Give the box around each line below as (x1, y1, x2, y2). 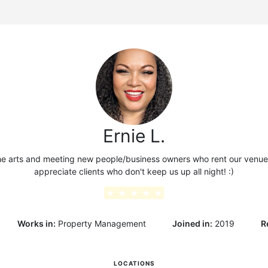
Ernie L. (103, 125, 165, 147)
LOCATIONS (113, 260, 155, 267)
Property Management (57, 218, 146, 229)
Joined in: (172, 218, 212, 229)
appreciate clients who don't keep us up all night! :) (34, 166, 234, 176)
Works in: (17, 218, 56, 229)
